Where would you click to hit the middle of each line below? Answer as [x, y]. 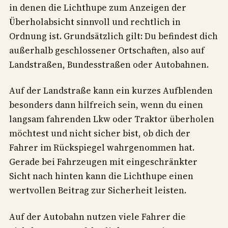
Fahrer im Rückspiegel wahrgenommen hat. [102, 148]
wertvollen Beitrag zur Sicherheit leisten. [98, 191]
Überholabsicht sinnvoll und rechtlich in [95, 22]
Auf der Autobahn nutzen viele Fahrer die [97, 217]
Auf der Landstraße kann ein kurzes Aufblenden [111, 91]
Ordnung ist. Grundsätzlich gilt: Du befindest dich [113, 36]
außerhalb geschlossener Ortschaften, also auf [107, 50]
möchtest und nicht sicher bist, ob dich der [100, 134]
